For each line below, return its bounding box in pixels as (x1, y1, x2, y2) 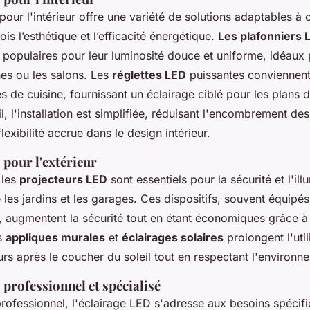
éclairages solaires (122, 230, 224, 245)
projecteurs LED (19, 172, 107, 187)
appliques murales (6, 230, 105, 245)
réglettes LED (112, 68, 186, 82)
